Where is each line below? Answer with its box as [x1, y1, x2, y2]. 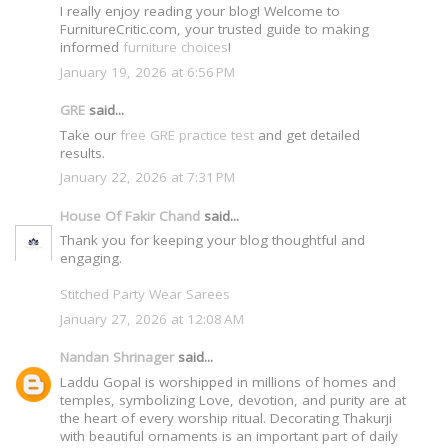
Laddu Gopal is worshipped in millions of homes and [60, 373, 396, 392]
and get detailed [254, 125, 360, 144]
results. [60, 143, 105, 162]
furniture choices [123, 37, 228, 56]
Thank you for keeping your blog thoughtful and [60, 231, 365, 250]
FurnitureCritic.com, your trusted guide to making [60, 19, 369, 38]
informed [60, 37, 123, 56]
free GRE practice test [120, 125, 254, 144]
